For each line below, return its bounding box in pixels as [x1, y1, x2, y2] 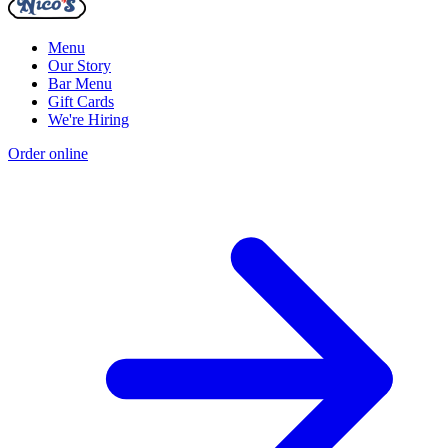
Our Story [48, 57, 111, 75]
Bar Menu [48, 75, 112, 93]
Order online [8, 145, 88, 163]
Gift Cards [48, 93, 114, 111]
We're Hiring [48, 111, 129, 129]
